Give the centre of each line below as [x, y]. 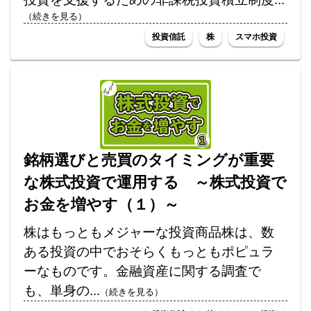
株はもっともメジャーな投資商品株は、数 [149, 232]
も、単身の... [62, 290]
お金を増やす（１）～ [102, 204]
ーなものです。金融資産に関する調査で [143, 271]
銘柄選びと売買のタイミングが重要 [149, 160]
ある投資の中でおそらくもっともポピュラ [149, 251]
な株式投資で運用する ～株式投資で [155, 182]
